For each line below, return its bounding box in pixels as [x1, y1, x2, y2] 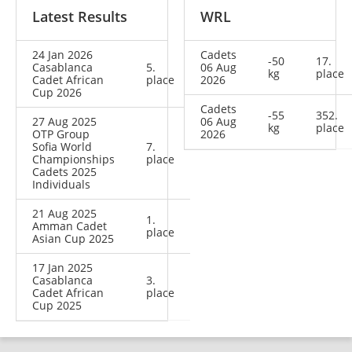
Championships [32, 152, 115, 167]
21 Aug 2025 [32, 206, 97, 222]
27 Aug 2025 [32, 114, 97, 130]
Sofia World [32, 139, 92, 155]
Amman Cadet [32, 218, 107, 234]
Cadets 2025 [32, 164, 97, 180]
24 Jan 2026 [32, 47, 93, 63]
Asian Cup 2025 [32, 231, 114, 247]
